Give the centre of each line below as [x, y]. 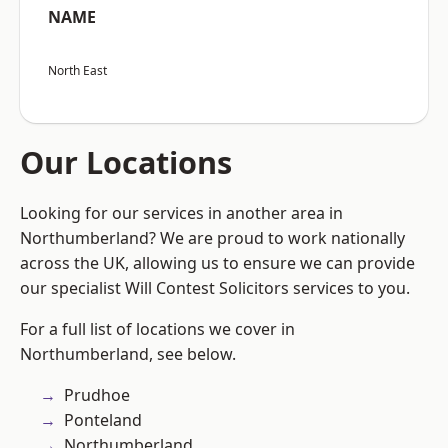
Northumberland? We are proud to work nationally [212, 238]
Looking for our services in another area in [181, 213]
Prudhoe [97, 395]
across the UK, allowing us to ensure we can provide [217, 263]
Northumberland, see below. [128, 354]
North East [77, 71]
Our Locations [126, 162]
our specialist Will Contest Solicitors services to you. [215, 288]
